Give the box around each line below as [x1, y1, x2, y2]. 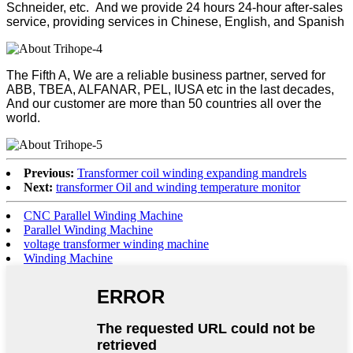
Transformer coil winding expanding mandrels [77, 165, 307, 180]
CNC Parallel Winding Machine [24, 208, 183, 222]
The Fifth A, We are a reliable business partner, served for [6, 68, 325, 82]
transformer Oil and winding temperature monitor [56, 180, 300, 194]
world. [6, 110, 40, 124]
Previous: [24, 165, 74, 180]
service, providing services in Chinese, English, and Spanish [6, 14, 344, 28]
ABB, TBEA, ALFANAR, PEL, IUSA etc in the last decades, [6, 82, 334, 96]
